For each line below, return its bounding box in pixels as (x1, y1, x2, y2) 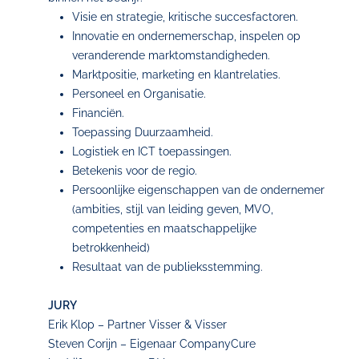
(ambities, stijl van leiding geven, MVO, (72, 203, 273, 216)
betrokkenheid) (72, 241, 150, 254)
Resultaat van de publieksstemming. (72, 260, 263, 273)
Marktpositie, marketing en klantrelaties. (72, 68, 280, 81)
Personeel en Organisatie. (72, 87, 206, 100)
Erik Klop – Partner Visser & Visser (48, 318, 227, 331)
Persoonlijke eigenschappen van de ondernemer (72, 184, 325, 196)
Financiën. (72, 107, 124, 119)
